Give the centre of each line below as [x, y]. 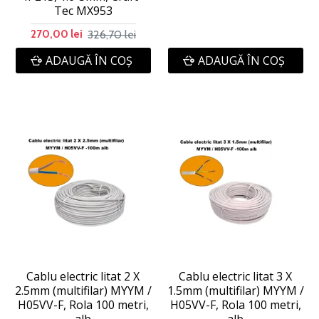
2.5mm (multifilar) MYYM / [83, 290]
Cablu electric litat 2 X [83, 276]
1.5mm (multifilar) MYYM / [235, 290]
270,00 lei [56, 35]
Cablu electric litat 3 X [236, 276]
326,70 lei [111, 34]
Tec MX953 [83, 11]
